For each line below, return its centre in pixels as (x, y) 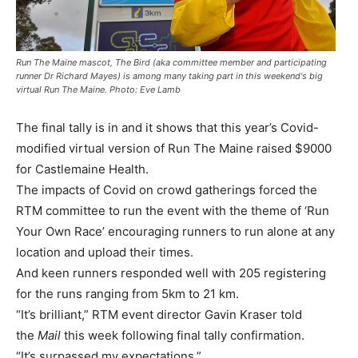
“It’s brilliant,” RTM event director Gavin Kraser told (159, 314)
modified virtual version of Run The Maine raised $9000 (174, 148)
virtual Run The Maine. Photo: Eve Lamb (98, 89)
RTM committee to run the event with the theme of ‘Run (173, 210)
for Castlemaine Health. (82, 169)
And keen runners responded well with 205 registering (171, 272)
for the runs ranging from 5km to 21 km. (127, 293)
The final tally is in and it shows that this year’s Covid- (167, 127)
